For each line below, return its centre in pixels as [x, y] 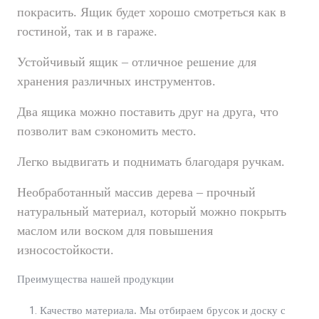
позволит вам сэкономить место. [107, 131]
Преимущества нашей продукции [95, 279]
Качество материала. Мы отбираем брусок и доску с [163, 311]
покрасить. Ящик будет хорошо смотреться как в [152, 12]
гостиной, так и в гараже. [87, 32]
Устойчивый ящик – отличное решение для [137, 62]
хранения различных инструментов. [116, 82]
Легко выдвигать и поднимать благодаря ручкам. [151, 162]
